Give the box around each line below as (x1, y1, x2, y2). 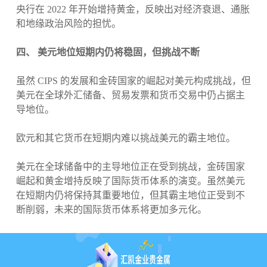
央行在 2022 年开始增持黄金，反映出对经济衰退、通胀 (15, 4, 250, 15)
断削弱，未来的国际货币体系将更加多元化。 (15, 204, 207, 215)
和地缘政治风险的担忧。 (15, 18, 121, 29)
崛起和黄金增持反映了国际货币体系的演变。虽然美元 (15, 176, 245, 187)
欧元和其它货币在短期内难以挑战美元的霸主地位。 (15, 133, 235, 144)
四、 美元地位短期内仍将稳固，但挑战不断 (15, 47, 200, 58)
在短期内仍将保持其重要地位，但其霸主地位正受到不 (15, 190, 245, 201)
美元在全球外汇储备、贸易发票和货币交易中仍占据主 (15, 90, 245, 101)
